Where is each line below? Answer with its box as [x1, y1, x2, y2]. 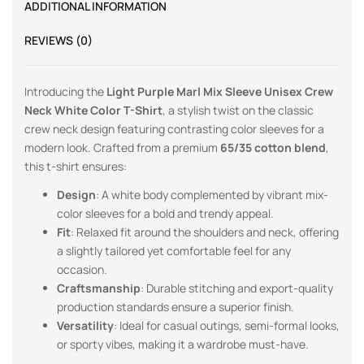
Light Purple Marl [106, 84, 201, 100]
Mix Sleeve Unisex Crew [201, 84, 333, 100]
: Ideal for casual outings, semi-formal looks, [114, 317, 340, 333]
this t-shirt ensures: [24, 158, 127, 175]
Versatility [57, 317, 114, 333]
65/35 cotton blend [220, 140, 326, 156]
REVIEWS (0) [24, 32, 93, 49]
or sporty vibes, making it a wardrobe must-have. [57, 336, 309, 352]
